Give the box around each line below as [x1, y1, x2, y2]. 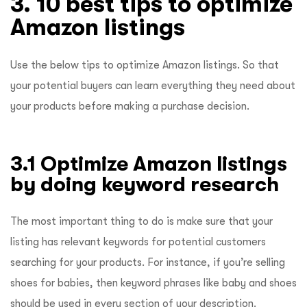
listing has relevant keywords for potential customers [10, 236, 266, 249]
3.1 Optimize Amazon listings [10, 152, 287, 175]
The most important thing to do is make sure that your [10, 215, 273, 228]
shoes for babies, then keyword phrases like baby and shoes [10, 277, 297, 290]
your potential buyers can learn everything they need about [10, 79, 295, 93]
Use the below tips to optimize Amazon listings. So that [10, 59, 279, 72]
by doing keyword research [10, 173, 284, 196]
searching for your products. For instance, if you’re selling [10, 256, 285, 269]
